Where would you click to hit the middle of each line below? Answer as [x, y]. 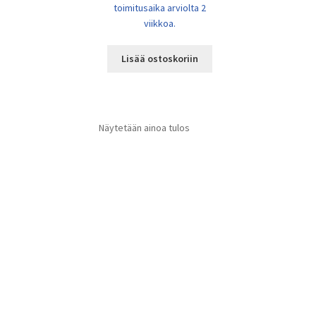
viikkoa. [160, 23]
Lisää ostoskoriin [160, 59]
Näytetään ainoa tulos [145, 128]
